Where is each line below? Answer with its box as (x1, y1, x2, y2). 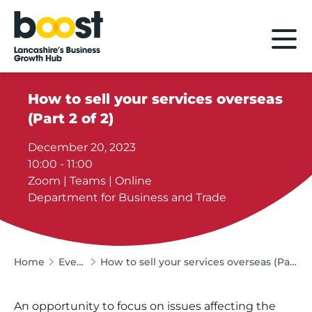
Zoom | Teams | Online (28, 173, 153, 187)
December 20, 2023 (28, 140, 136, 154)
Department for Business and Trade (28, 190, 227, 204)
